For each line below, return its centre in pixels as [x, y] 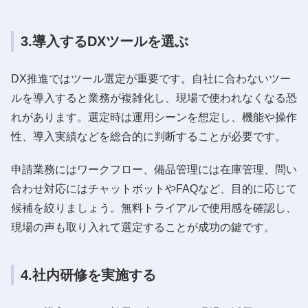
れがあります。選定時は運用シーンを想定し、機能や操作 [154, 117]
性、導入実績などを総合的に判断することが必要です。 [148, 136]
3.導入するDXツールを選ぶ [104, 41]
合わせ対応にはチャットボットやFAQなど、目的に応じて [154, 188]
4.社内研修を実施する [88, 275]
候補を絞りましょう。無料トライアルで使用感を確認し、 [154, 208]
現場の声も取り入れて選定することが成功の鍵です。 [143, 227]
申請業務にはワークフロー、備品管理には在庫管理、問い [154, 169]
